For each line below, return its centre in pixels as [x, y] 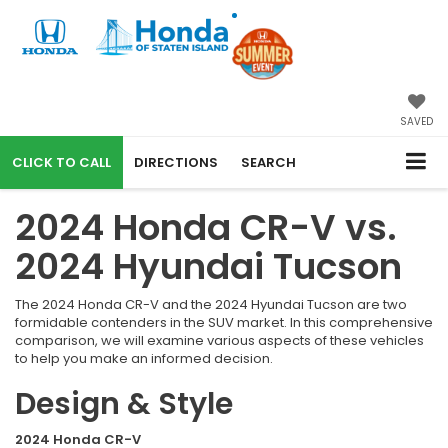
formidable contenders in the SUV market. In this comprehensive [224, 322]
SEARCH [268, 162]
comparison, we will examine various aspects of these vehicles [219, 340]
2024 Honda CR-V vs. [206, 227]
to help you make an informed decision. [144, 358]
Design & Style [124, 403]
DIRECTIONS [176, 162]
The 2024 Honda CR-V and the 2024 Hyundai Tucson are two [211, 304]
